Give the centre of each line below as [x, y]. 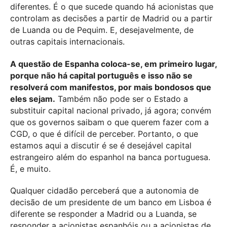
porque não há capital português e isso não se [101, 75]
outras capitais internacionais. [67, 41]
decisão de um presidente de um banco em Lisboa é [111, 202]
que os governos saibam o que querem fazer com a [109, 122]
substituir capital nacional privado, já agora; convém [111, 110]
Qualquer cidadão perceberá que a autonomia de [104, 191]
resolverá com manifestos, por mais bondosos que [111, 87]
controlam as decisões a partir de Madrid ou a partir [111, 18]
